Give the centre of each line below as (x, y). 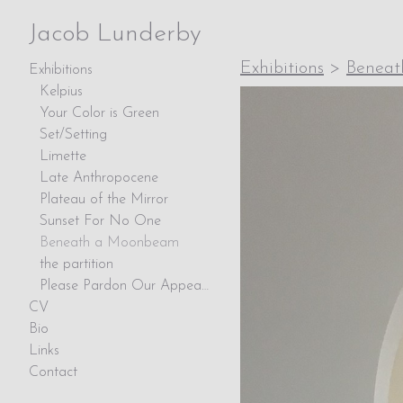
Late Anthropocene (99, 178)
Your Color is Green (99, 113)
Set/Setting (73, 135)
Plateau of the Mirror (104, 200)
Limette (63, 157)
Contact (53, 372)
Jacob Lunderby (115, 34)
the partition (76, 264)
